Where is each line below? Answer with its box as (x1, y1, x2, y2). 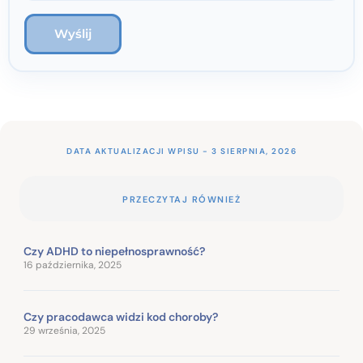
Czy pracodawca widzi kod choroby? (23, 309, 218, 324)
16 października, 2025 (23, 258, 122, 271)
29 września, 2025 (23, 323, 105, 337)
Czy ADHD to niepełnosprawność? (23, 243, 205, 258)
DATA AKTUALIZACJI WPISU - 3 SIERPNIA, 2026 (66, 145, 297, 156)
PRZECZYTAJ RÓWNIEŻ (122, 193, 241, 205)
